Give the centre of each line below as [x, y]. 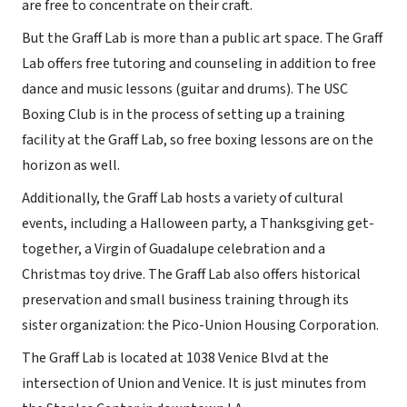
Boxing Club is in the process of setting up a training [184, 114]
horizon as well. [71, 165]
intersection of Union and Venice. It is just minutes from [194, 383]
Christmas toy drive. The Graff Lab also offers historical [191, 274]
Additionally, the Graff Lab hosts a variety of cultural [183, 198]
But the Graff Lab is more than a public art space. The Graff [202, 38]
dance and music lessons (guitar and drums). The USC [185, 89]
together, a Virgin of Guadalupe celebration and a [174, 249]
